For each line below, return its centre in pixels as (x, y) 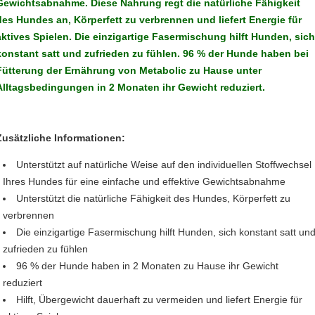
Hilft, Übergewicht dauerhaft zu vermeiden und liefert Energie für (160, 300)
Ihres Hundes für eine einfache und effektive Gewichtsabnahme (144, 182)
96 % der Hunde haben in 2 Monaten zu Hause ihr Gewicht (148, 266)
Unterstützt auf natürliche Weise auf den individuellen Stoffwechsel (164, 165)
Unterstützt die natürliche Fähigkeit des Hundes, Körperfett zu (154, 199)
